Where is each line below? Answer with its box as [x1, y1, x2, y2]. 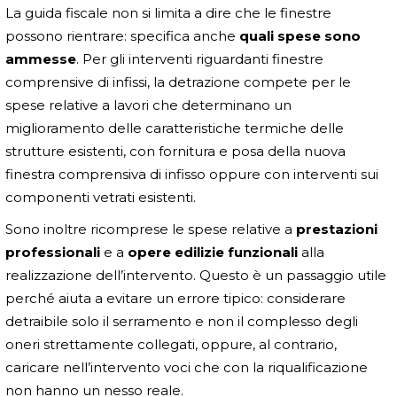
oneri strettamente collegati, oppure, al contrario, [5, 335, 337, 353]
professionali [5, 243, 100, 261]
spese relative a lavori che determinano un [5, 96, 292, 113]
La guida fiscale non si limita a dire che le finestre [5, 4, 331, 21]
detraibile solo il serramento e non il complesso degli [5, 312, 358, 330]
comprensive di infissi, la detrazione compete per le [5, 73, 351, 90]
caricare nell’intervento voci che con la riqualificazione [5, 358, 368, 376]
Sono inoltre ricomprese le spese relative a [5, 220, 296, 237]
